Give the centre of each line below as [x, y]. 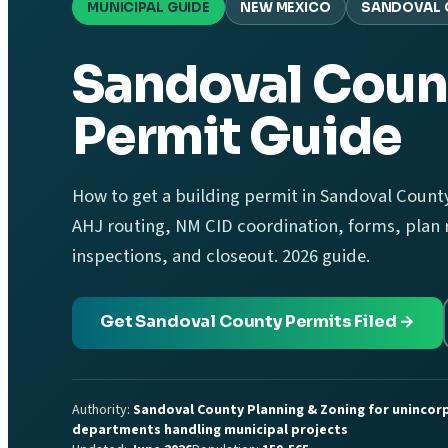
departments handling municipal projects [210, 429]
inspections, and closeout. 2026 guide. [221, 255]
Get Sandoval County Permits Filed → [258, 321]
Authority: [102, 409]
